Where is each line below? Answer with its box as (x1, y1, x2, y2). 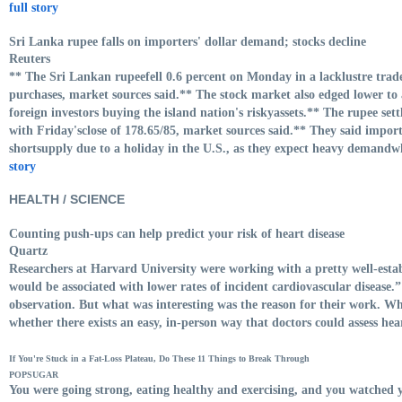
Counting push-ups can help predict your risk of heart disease (9, 226, 345, 240)
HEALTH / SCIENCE (9, 191, 125, 206)
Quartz (9, 243, 48, 258)
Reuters (9, 51, 50, 66)
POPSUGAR (9, 369, 58, 380)
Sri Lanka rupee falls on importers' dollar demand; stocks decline (9, 34, 366, 48)
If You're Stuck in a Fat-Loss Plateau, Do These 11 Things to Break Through (9, 353, 310, 363)
